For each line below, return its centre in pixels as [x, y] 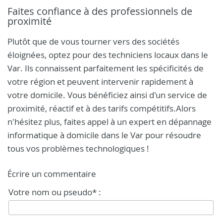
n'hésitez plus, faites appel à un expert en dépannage [110, 122]
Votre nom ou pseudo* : [55, 192]
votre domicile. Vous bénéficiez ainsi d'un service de [107, 95]
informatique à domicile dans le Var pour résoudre [104, 135]
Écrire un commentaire [52, 174]
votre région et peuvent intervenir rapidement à [100, 82]
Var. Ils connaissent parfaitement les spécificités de [106, 68]
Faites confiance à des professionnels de [100, 11]
